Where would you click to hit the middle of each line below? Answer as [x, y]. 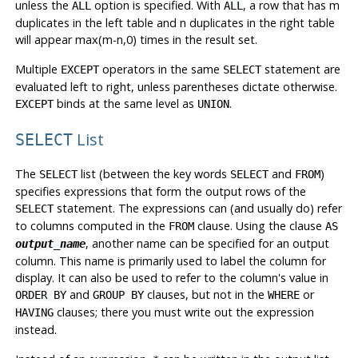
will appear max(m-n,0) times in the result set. [136, 40]
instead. [36, 329]
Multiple [38, 70]
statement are [300, 70]
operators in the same [161, 70]
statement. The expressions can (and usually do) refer [197, 208]
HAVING [34, 312]
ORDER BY [40, 294]
